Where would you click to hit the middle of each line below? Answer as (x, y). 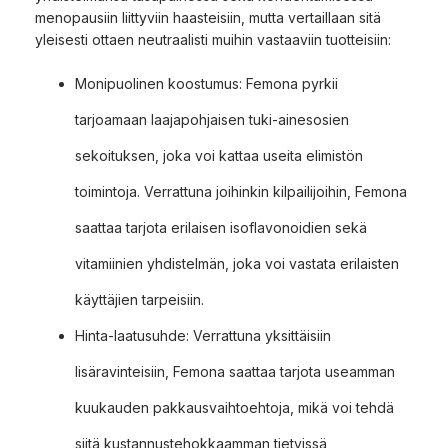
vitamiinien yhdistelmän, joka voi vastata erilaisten (237, 263)
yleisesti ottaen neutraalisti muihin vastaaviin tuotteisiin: (213, 39)
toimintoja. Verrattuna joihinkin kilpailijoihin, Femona (241, 191)
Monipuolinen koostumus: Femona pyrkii (206, 83)
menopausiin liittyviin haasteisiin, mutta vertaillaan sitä (208, 17)
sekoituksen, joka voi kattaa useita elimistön (219, 155)
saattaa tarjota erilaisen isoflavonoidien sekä (221, 227)
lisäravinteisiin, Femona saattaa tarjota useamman (235, 371)
